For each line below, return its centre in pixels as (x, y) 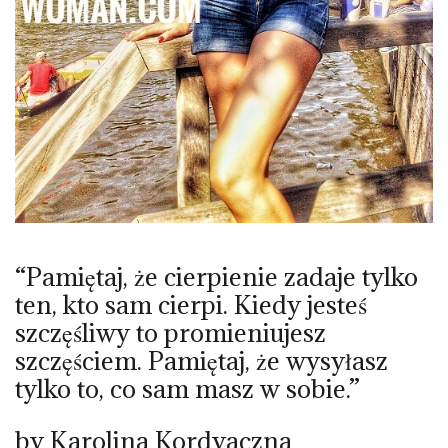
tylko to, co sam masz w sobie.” (187, 388)
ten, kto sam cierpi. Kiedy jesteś (191, 304)
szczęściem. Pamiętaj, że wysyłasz (201, 360)
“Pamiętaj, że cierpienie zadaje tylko (216, 276)
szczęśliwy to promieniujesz (170, 332)
